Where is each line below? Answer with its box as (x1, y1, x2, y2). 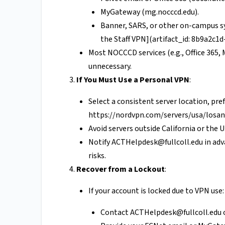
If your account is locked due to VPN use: (88, 185, 224, 197)
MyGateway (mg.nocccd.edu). (100, 7, 199, 18)
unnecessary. (88, 61, 132, 72)
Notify (88, 137, 111, 148)
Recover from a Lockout (76, 164, 165, 175)
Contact (100, 207, 130, 218)
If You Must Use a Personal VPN (76, 74, 189, 86)
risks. (88, 150, 106, 162)
